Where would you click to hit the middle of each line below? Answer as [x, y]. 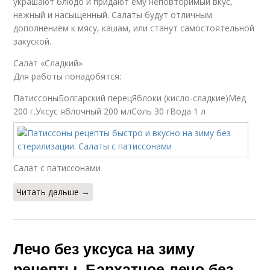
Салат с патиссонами [57, 168]
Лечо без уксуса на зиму [104, 248]
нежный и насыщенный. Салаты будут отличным [113, 15]
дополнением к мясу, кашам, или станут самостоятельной [134, 28]
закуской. [33, 41]
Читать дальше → [53, 192]
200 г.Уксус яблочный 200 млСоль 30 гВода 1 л [110, 111]
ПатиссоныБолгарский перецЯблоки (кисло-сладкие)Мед [130, 98]
